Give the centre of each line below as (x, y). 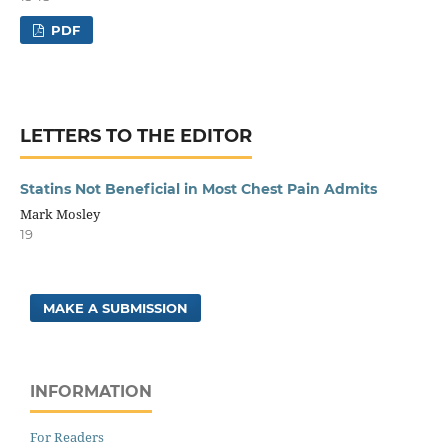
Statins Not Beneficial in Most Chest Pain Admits (198, 188)
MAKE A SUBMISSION (116, 307)
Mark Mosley (59, 213)
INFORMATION (91, 391)
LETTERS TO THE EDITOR (135, 135)
